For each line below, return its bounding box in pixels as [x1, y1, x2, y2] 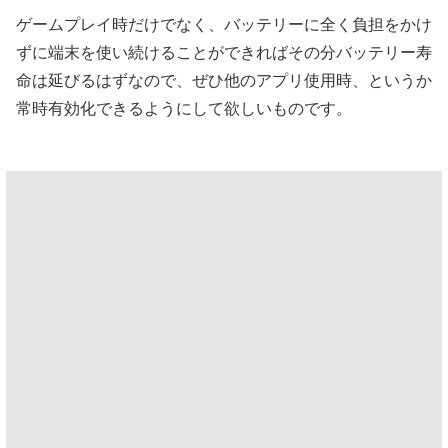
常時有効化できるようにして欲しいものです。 [16, 99, 352, 117]
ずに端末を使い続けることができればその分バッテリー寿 [16, 43, 432, 61]
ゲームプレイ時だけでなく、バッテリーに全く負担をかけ [16, 15, 432, 33]
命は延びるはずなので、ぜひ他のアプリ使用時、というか [16, 71, 432, 89]
